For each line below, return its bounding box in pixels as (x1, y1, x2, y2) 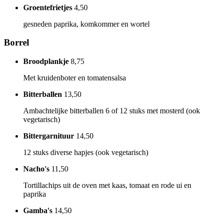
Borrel (4, 37, 29, 48)
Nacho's (23, 164, 49, 173)
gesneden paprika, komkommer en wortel (23, 19, 150, 28)
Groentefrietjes (23, 3, 72, 12)
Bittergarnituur (23, 131, 74, 140)
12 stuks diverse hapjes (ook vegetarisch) (23, 148, 148, 156)
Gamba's (23, 206, 52, 215)
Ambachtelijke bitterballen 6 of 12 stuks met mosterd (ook (23, 106, 200, 115)
